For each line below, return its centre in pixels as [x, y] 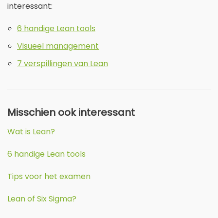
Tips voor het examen [49, 177]
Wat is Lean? [31, 132]
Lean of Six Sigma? [42, 199]
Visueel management [58, 46]
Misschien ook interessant [71, 113]
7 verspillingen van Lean [63, 64]
